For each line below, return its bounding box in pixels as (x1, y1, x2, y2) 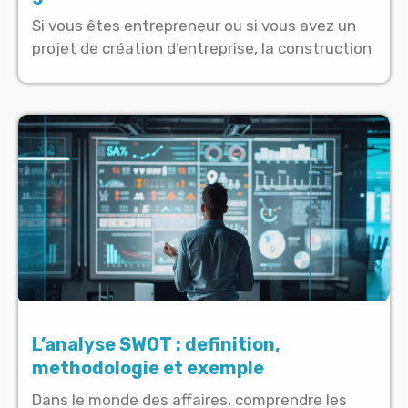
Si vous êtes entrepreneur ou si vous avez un (32, 16, 356, 35)
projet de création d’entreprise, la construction (32, 39, 372, 57)
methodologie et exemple (32, 357, 264, 379)
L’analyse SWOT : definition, (32, 333, 280, 355)
